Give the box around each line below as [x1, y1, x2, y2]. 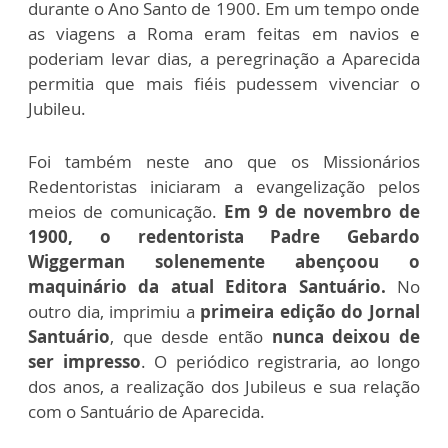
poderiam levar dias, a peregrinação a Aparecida [28, 47, 420, 71]
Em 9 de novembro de [224, 200, 420, 224]
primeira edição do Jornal [194, 300, 421, 324]
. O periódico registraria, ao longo [140, 350, 420, 374]
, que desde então [110, 325, 272, 349]
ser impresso [28, 350, 141, 374]
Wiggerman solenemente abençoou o [28, 250, 420, 274]
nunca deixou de [271, 325, 421, 349]
